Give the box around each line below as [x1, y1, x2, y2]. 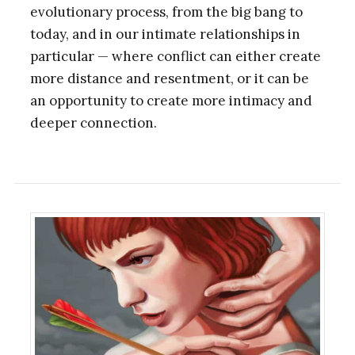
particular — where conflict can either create [29, 47, 321, 65]
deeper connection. [29, 113, 157, 132]
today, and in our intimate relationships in [29, 25, 300, 43]
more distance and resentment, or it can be [29, 69, 309, 87]
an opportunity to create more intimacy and [29, 91, 312, 109]
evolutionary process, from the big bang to [29, 2, 303, 21]
